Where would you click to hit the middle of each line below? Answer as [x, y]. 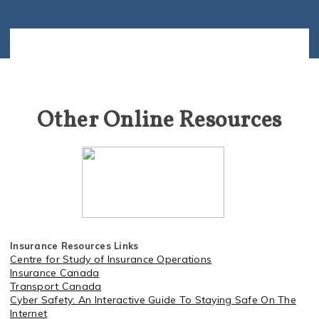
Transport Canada [56, 286]
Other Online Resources [159, 121]
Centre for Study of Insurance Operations [111, 259]
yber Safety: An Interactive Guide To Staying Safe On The [157, 300]
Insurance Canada [55, 273]
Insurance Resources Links [74, 246]
